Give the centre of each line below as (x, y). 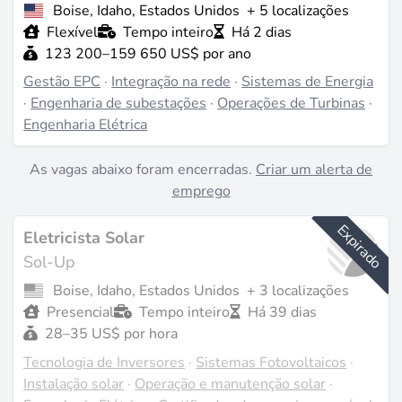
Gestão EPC (62, 82)
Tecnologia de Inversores (105, 362)
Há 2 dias (262, 33)
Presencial (81, 313)
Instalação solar (74, 384)
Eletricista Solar (84, 237)
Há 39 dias (283, 313)
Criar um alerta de (314, 170)
